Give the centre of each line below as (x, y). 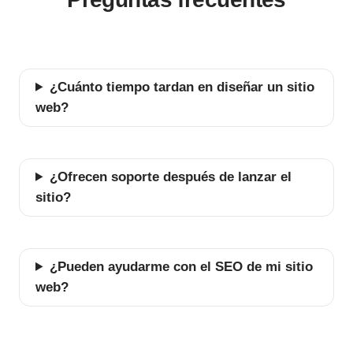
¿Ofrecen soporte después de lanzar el (170, 176)
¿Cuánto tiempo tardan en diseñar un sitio (182, 87)
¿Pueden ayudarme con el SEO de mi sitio (181, 266)
